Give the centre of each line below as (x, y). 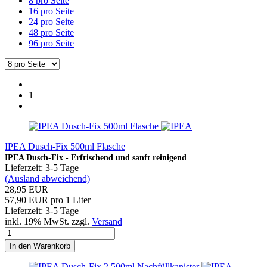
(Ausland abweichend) (47, 178)
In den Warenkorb (40, 246)
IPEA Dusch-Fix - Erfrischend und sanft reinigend (96, 157)
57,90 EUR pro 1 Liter (48, 200)
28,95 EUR (27, 189)
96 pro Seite (51, 43)
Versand (107, 221)
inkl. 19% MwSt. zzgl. (48, 221)
